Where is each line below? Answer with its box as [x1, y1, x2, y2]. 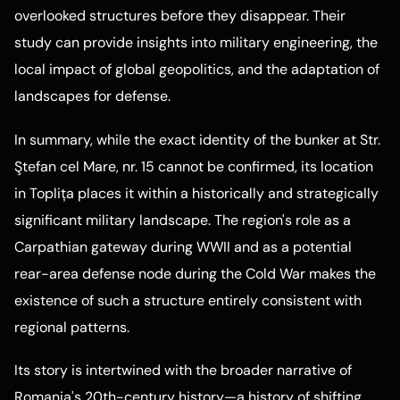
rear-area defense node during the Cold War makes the [14, 263, 376, 283]
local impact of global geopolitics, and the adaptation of [14, 60, 379, 79]
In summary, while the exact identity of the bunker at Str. [14, 129, 380, 149]
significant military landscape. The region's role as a [14, 210, 351, 229]
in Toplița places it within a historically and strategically [14, 183, 379, 203]
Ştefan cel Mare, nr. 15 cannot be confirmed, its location [14, 156, 373, 176]
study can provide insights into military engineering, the [14, 33, 378, 53]
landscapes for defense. [14, 87, 171, 106]
